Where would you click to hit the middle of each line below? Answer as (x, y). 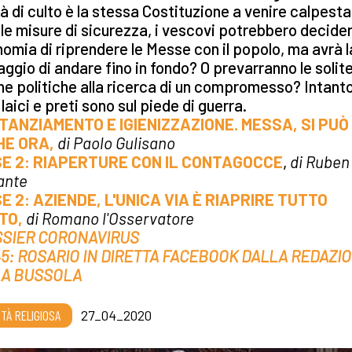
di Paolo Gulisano (116, 142)
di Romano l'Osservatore (108, 218)
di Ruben (318, 161)
